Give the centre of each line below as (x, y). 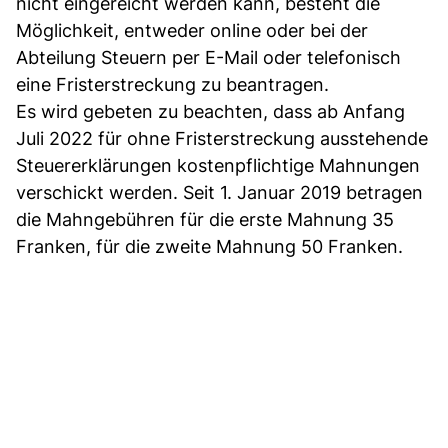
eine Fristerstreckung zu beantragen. (172, 84)
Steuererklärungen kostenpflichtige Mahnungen (218, 165)
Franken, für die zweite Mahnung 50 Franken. (209, 246)
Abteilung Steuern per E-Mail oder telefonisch (208, 57)
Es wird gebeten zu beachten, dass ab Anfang (210, 111)
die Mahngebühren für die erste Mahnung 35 (205, 219)
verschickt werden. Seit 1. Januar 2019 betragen (219, 192)
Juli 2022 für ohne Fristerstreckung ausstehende (222, 138)
